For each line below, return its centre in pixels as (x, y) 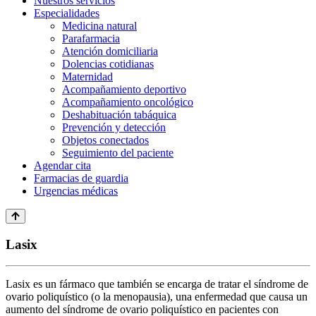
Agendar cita (62, 165)
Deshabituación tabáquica (119, 115)
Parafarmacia (91, 38)
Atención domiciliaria (110, 51)
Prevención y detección (114, 127)
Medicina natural (99, 26)
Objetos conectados (105, 140)
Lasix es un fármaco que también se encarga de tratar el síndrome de (157, 284)
